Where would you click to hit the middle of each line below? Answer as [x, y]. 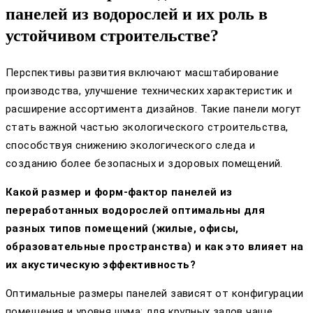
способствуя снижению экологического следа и [131, 145]
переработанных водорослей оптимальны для [135, 210]
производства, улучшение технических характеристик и [149, 90]
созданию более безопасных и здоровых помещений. [144, 163]
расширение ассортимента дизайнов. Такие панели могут [154, 109]
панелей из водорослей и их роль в [137, 14]
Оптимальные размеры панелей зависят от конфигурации [155, 293]
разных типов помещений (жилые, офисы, [122, 228]
